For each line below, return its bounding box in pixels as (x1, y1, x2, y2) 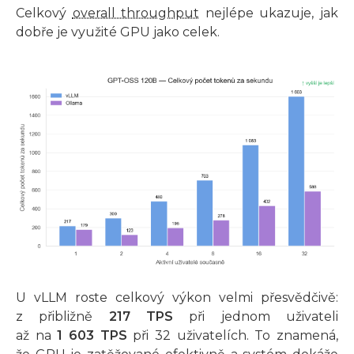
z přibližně (16, 308, 109, 324)
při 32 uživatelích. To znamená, (126, 327, 339, 343)
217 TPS (108, 308, 174, 324)
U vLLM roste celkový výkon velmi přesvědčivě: (16, 289, 338, 305)
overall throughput (72, 5, 200, 21)
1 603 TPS (57, 327, 127, 343)
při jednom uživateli (173, 308, 339, 324)
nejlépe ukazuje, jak (199, 5, 339, 21)
